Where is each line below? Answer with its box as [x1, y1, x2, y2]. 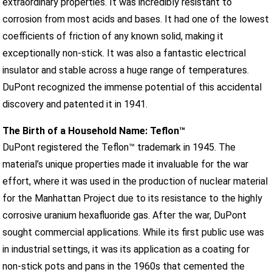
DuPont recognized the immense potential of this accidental [2, 81, 262, 93]
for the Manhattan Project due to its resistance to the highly [2, 192, 263, 204]
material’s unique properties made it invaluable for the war [2, 158, 249, 170]
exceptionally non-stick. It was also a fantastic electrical [2, 47, 246, 59]
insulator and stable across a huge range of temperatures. [2, 64, 250, 76]
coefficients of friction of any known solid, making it [2, 30, 224, 42]
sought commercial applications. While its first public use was [2, 226, 265, 238]
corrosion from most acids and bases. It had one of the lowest [2, 13, 270, 25]
